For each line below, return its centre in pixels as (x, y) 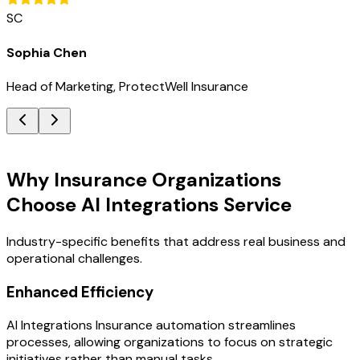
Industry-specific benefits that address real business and (176, 241)
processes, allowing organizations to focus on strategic (170, 342)
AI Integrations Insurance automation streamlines (151, 325)
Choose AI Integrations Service (149, 204)
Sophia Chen (47, 52)
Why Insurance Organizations (144, 179)
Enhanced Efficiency (80, 292)
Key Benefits (43, 143)
